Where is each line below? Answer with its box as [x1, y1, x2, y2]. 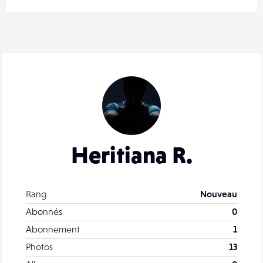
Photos [26, 241, 53, 252]
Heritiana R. [70, 141, 193, 168]
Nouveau [200, 188, 237, 199]
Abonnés [26, 205, 62, 217]
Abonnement [26, 223, 80, 234]
